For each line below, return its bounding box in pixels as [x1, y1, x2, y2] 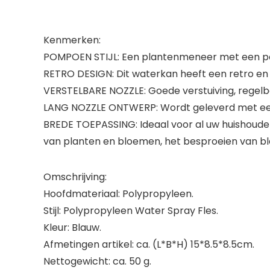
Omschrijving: [43, 170, 107, 184]
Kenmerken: [43, 33, 101, 47]
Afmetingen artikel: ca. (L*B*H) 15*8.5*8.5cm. [43, 237, 254, 251]
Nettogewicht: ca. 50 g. [43, 254, 151, 268]
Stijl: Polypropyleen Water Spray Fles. [43, 204, 218, 218]
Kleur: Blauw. [43, 221, 101, 234]
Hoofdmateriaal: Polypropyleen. [43, 187, 193, 201]
